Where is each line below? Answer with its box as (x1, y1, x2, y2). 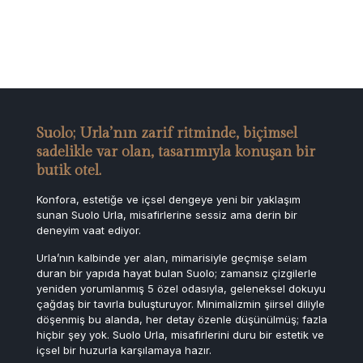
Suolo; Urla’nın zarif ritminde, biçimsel (36, 125, 297, 143)
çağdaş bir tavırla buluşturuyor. (36, 297, 197, 311)
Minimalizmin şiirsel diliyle (197, 297, 325, 311)
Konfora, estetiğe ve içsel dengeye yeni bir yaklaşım (36, 193, 301, 207)
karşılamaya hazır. (121, 344, 211, 357)
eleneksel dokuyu (237, 282, 326, 296)
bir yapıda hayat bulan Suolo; (70, 267, 220, 280)
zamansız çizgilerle (220, 267, 317, 280)
